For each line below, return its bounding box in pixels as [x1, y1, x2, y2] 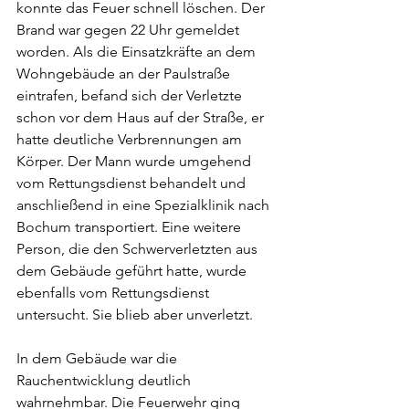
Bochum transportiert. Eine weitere [16, 218, 245, 236]
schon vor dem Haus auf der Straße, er [16, 109, 267, 127]
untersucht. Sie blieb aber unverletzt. [16, 306, 257, 324]
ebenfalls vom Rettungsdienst [16, 284, 213, 302]
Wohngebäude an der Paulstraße [16, 65, 234, 83]
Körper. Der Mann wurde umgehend [16, 152, 255, 171]
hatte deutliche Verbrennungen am [16, 131, 246, 149]
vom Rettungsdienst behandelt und [16, 174, 249, 193]
